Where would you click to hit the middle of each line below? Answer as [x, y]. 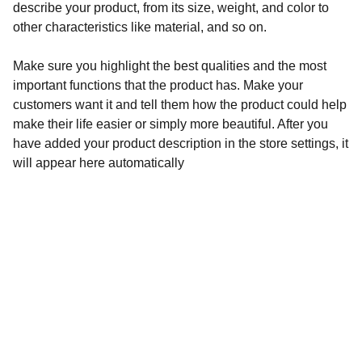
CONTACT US [108, 283]
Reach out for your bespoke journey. [141, 317]
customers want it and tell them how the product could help [180, 105]
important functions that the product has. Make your [158, 85]
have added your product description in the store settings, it [181, 143]
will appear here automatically [99, 163]
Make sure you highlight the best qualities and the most [170, 66]
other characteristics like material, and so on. [140, 27]
